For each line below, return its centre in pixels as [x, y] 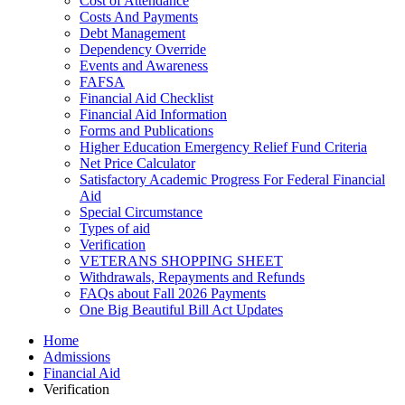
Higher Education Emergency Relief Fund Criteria [223, 147]
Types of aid [115, 228]
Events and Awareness [144, 66]
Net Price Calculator [137, 163]
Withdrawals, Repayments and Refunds [192, 277]
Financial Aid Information [153, 114]
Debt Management [132, 33]
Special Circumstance [141, 212]
